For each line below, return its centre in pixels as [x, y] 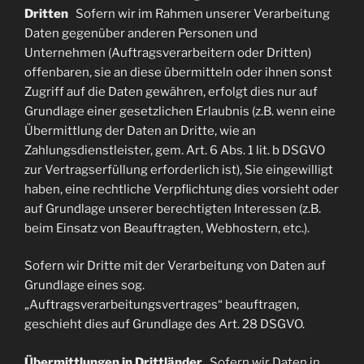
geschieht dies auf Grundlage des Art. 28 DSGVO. [165, 324]
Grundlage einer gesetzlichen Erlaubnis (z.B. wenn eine [180, 111]
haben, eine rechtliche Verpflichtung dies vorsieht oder [182, 189]
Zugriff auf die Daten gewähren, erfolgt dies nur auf [171, 91]
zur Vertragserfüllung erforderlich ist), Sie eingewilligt [179, 169]
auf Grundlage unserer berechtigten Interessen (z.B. [173, 208]
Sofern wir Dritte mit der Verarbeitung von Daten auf [175, 266]
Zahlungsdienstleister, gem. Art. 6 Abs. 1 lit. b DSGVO [175, 150]
